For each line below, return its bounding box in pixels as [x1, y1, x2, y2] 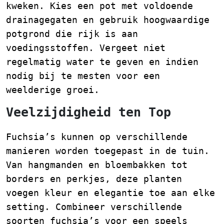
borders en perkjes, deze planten [6, 173, 182, 184]
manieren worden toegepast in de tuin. [6, 145, 209, 156]
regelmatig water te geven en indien [6, 56, 198, 67]
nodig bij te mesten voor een [6, 70, 160, 81]
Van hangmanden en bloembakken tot [6, 159, 187, 170]
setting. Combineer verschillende [6, 201, 182, 212]
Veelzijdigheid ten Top [6, 105, 171, 119]
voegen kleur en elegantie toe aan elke [6, 187, 215, 198]
